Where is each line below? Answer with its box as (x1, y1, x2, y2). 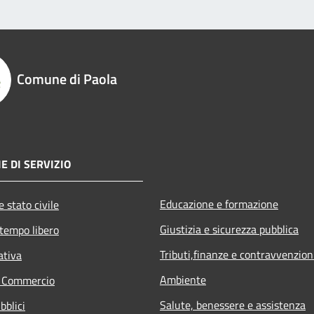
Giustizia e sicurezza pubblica (160, 220, 299, 238)
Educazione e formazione (160, 195, 278, 212)
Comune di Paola (17, 67, 117, 90)
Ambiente (160, 271, 206, 288)
